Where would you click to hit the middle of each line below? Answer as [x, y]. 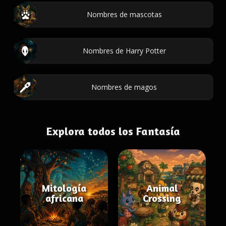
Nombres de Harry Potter [124, 51]
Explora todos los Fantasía [113, 131]
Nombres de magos [124, 87]
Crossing [162, 198]
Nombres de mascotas [124, 14]
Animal [162, 188]
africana [64, 198]
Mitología [64, 188]
